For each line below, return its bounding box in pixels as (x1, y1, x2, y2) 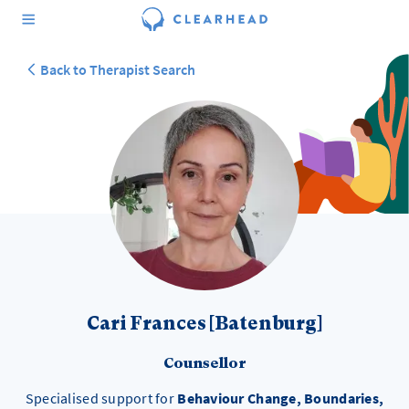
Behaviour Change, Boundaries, (177, 389, 384, 407)
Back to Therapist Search (40, 60, 195, 79)
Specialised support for (25, 389, 178, 407)
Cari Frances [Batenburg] (87, 313, 322, 334)
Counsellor (163, 354, 246, 372)
